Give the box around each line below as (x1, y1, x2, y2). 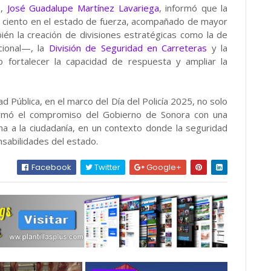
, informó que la (158, 2, 228, 14)
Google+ (145, 162, 182, 173)
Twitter (93, 162, 121, 173)
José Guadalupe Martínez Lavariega (7, 2, 159, 14)
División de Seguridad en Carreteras (48, 42, 207, 54)
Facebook (30, 162, 72, 173)
